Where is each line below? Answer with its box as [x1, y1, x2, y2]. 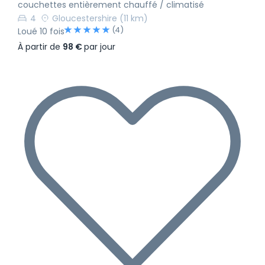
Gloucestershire [52, 12, 117, 25]
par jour [84, 41, 115, 53]
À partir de [18, 41, 63, 53]
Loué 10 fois [18, 25, 64, 38]
